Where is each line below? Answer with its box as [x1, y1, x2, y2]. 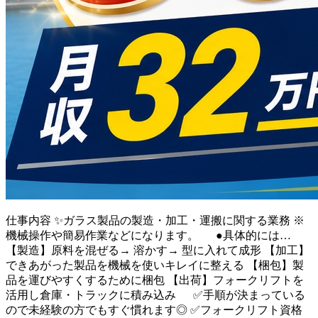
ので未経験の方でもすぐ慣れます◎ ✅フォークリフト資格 [6, 304, 302, 317]
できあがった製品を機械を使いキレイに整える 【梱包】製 [6, 259, 304, 272]
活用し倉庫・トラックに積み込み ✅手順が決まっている [6, 289, 305, 302]
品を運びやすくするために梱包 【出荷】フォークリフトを [6, 274, 304, 287]
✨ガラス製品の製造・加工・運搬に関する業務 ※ [54, 214, 305, 227]
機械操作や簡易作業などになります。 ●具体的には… [6, 229, 291, 242]
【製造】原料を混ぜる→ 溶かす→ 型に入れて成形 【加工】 [6, 244, 309, 257]
